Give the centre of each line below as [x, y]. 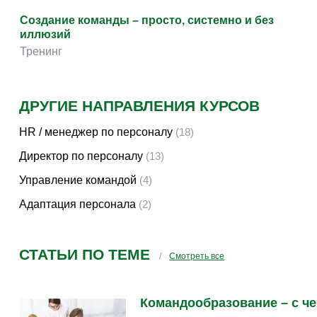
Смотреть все [197, 256]
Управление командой [78, 180]
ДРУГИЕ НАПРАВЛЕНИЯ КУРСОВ [139, 106]
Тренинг [41, 51]
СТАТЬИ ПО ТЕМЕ [85, 254]
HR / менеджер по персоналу [96, 132]
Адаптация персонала [77, 204]
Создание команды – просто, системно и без [147, 20]
